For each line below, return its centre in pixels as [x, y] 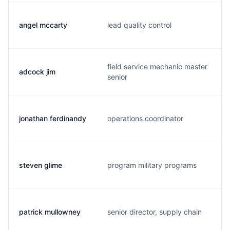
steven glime [41, 165]
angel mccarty [43, 25]
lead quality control [139, 25]
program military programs [152, 165]
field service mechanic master [157, 66]
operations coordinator [145, 118]
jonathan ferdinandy [53, 118]
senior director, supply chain [155, 212]
